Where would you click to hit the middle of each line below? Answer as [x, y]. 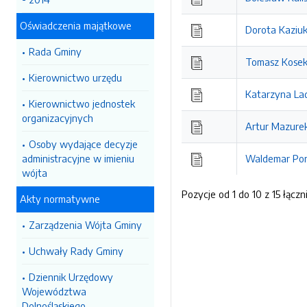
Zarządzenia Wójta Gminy [85, 225]
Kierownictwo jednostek [82, 103]
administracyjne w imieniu [78, 158]
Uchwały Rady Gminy [76, 251]
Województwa [54, 291]
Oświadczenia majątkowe [76, 25]
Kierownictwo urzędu [75, 77]
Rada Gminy [55, 51]
